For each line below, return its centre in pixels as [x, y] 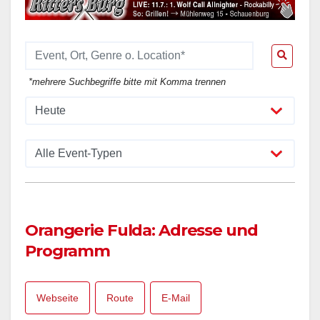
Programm [68, 250]
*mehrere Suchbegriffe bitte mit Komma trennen [127, 82]
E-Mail [176, 297]
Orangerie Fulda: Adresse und [141, 230]
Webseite [57, 297]
